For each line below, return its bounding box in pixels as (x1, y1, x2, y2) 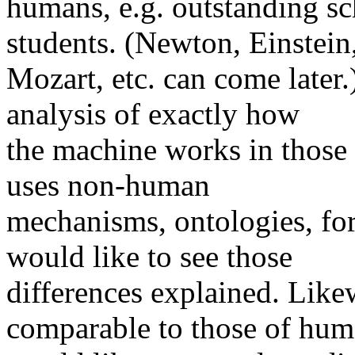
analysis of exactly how (6, 97, 300, 132)
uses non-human (6, 168, 210, 203)
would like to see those (6, 239, 292, 274)
